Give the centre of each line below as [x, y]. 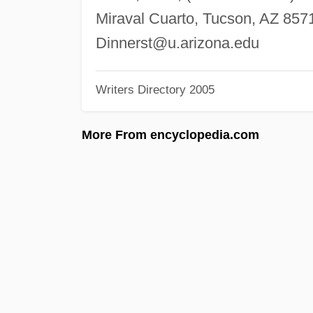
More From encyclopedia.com [170, 134]
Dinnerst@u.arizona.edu [177, 43]
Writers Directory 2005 [155, 90]
